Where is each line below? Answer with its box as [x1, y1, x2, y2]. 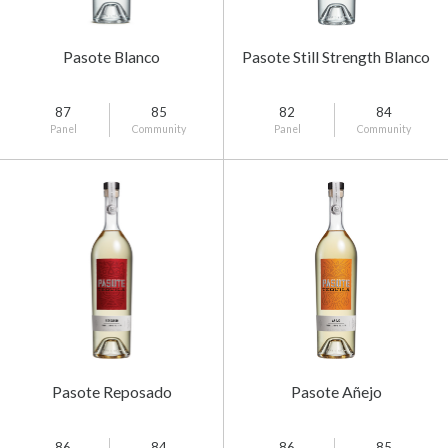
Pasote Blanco [63, 46, 160, 66]
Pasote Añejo [290, 381, 382, 401]
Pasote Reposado [51, 381, 172, 401]
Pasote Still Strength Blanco [242, 46, 430, 66]
